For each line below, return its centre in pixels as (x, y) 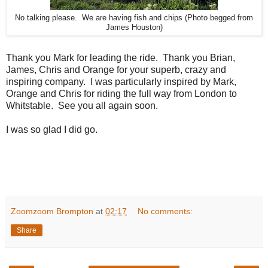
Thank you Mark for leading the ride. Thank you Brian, (121, 58)
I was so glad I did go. (52, 130)
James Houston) (134, 27)
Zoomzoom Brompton (52, 211)
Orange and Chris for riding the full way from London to (121, 94)
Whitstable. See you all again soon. (82, 106)
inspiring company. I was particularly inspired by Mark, (121, 82)
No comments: (165, 211)
